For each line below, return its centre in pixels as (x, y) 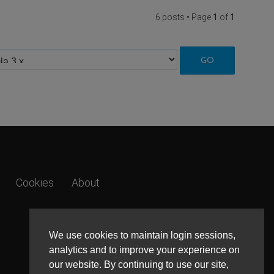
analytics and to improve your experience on (144, 250)
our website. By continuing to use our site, (139, 264)
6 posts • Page (184, 17)
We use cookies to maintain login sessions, (142, 235)
